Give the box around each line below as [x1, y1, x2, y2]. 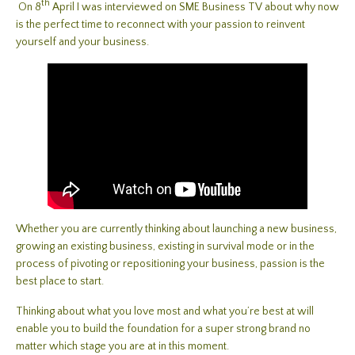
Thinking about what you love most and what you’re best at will [16, 305, 314, 319]
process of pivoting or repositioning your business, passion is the [16, 258, 325, 271]
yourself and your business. [16, 35, 149, 48]
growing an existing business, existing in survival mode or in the [16, 240, 315, 254]
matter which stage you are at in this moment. [16, 340, 229, 353]
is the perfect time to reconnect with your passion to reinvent [16, 17, 305, 31]
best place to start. [16, 275, 104, 288]
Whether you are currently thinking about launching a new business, [16, 223, 337, 236]
